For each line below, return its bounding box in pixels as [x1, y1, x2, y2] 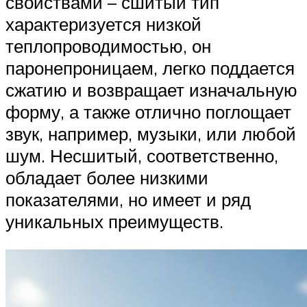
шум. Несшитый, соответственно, [5, 144, 278, 167]
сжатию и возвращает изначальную [5, 78, 297, 101]
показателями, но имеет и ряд [5, 188, 251, 210]
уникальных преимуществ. [5, 210, 223, 232]
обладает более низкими [5, 166, 208, 188]
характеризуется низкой [5, 12, 201, 35]
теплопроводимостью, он [5, 34, 211, 57]
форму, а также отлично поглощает [5, 100, 291, 123]
